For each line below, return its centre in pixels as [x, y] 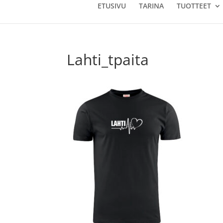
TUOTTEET [194, 6]
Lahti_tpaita [108, 59]
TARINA [151, 6]
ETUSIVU [112, 6]
